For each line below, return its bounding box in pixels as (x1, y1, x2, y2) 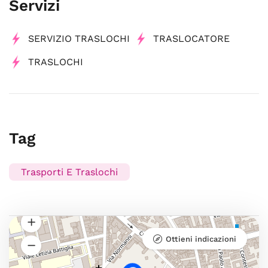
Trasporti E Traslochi (21, 166, 118, 178)
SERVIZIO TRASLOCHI (28, 33, 130, 44)
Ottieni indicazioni (166, 234, 236, 243)
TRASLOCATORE (153, 33, 230, 44)
